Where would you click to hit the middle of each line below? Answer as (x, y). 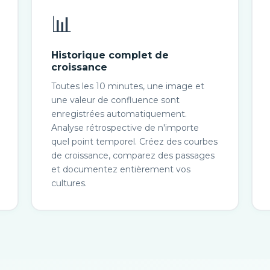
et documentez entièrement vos (121, 169)
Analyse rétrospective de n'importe (125, 128)
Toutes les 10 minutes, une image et (128, 86)
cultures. (69, 183)
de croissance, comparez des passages (133, 155)
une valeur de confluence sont (116, 100)
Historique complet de (110, 55)
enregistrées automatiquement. (119, 114)
